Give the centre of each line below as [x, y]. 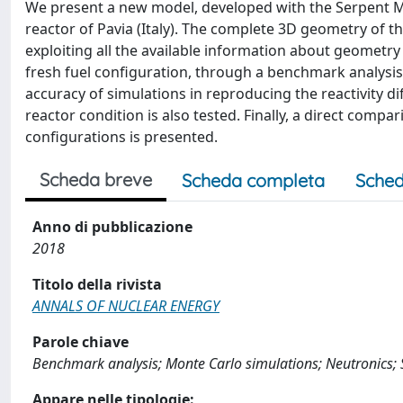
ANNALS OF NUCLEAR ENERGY [126, 306]
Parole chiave [81, 342]
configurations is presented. [121, 137]
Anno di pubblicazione [112, 227]
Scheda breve [96, 179]
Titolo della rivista [97, 284]
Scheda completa [253, 180]
